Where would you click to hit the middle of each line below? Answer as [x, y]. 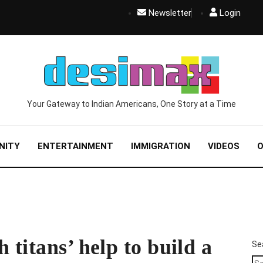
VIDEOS [224, 146]
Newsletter [170, 13]
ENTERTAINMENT [75, 146]
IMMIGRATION [161, 146]
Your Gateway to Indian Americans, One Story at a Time [131, 104]
